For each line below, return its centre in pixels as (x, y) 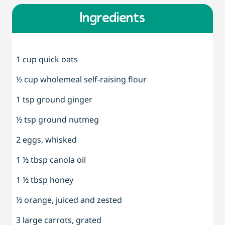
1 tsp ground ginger (54, 100)
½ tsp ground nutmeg (58, 120)
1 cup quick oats (47, 60)
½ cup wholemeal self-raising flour (81, 80)
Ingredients (113, 19)
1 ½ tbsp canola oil (51, 160)
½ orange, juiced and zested (69, 200)
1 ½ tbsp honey (45, 180)
